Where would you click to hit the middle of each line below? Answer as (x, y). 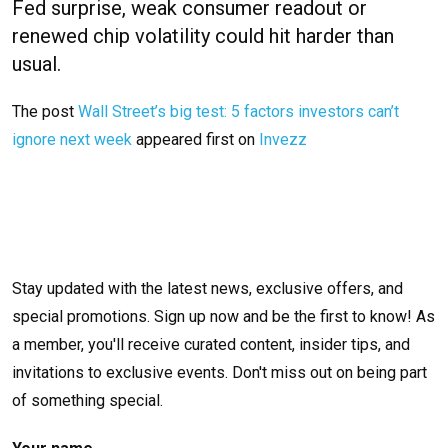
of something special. (87, 401)
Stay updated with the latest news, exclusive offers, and (207, 289)
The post (45, 112)
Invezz (283, 140)
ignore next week (72, 140)
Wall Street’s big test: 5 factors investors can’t (238, 112)
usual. (36, 64)
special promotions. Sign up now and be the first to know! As (223, 317)
